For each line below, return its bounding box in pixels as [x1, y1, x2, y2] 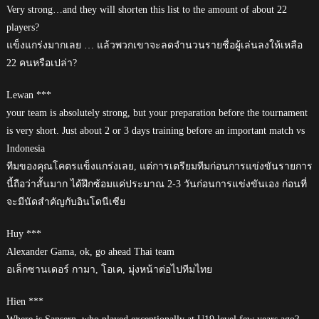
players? [6, 21, 39, 33]
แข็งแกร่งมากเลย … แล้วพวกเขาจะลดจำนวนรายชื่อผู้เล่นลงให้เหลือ [6, 39, 303, 51]
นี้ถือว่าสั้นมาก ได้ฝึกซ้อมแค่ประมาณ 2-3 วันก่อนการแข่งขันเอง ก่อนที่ [6, 178, 307, 189]
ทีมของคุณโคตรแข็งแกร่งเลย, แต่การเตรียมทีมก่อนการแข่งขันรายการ [6, 160, 313, 172]
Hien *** [6, 296, 43, 307]
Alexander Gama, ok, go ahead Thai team [6, 246, 174, 257]
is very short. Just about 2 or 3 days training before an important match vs [6, 125, 305, 136]
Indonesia [6, 142, 45, 154]
